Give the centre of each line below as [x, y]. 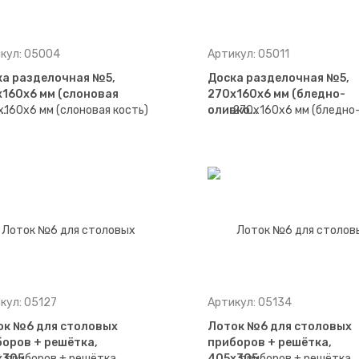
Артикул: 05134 [249, 303]
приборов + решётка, [269, 343]
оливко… [232, 110]
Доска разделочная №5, [278, 78]
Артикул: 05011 [248, 54]
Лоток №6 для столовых [279, 327]
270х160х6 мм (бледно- [276, 94]
